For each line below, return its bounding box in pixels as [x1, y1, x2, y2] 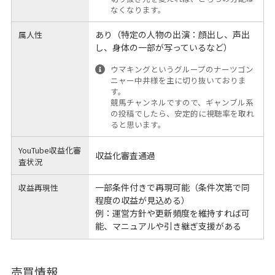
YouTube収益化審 [18, 144, 82, 156]
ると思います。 [110, 118, 166, 131]
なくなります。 [110, 3, 166, 15]
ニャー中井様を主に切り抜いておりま [110, 74, 247, 87]
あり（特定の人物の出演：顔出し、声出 [95, 28, 250, 41]
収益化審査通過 [95, 149, 155, 162]
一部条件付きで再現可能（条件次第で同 [95, 180, 250, 193]
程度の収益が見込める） [95, 193, 190, 206]
